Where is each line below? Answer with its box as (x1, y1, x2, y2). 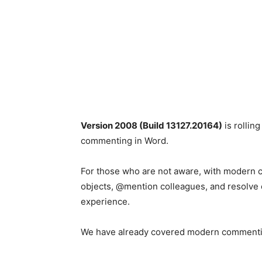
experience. (81, 195, 130, 207)
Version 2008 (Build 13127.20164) (81, 119, 222, 131)
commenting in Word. (81, 135, 168, 146)
